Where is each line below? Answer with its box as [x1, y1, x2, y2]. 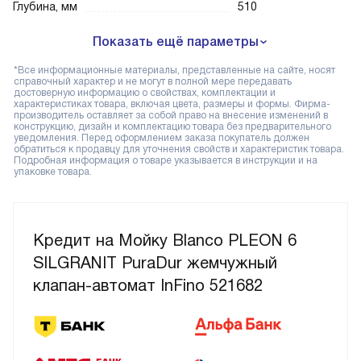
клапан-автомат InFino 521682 [33, 276, 263, 295]
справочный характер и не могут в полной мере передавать [14, 76, 292, 88]
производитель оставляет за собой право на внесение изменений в [14, 110, 328, 122]
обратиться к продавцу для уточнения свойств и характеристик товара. [14, 143, 344, 156]
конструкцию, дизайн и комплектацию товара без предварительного [14, 121, 331, 133]
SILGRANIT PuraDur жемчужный [33, 254, 277, 272]
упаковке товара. [14, 166, 92, 178]
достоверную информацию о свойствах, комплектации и [14, 87, 276, 99]
